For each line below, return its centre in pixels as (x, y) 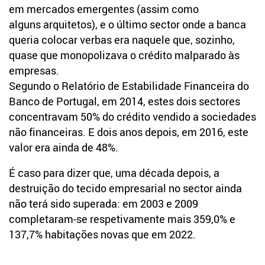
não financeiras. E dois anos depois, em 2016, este (129, 132)
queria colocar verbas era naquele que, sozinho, (122, 39)
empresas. (34, 70)
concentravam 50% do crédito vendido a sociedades (132, 116)
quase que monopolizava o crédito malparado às (124, 55)
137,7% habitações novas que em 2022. (102, 235)
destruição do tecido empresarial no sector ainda (125, 188)
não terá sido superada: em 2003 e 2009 (104, 204)
